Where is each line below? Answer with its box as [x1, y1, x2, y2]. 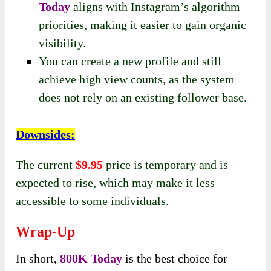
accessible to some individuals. [16, 194, 169, 208]
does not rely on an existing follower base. [39, 90, 247, 104]
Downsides [16, 128, 71, 142]
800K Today [60, 252, 123, 266]
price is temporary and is [103, 158, 229, 172]
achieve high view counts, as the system [39, 72, 235, 86]
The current [16, 158, 76, 172]
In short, [16, 252, 60, 266]
